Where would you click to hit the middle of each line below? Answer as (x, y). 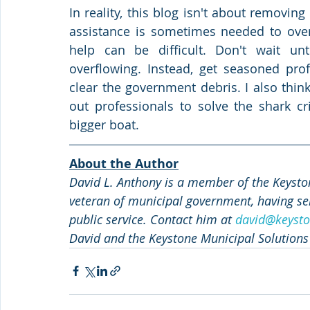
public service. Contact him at (152, 219)
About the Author (124, 163)
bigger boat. (108, 124)
